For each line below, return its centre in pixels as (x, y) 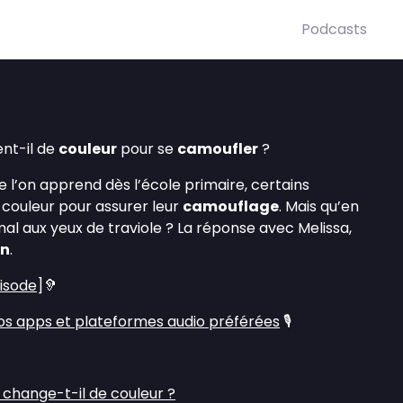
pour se (147, 149)
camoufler (218, 149)
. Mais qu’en (319, 206)
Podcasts (334, 29)
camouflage (231, 206)
